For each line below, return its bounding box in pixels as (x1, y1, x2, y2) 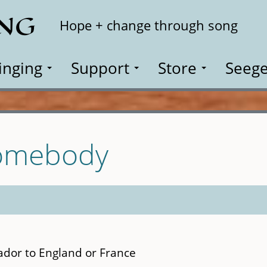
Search (213, 10, 250, 26)
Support (71, 57, 129, 79)
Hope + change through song (60, 16, 238, 35)
